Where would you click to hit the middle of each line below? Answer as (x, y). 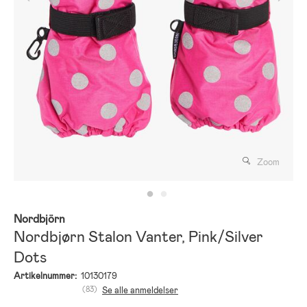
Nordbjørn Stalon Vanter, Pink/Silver (138, 236)
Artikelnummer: (45, 275)
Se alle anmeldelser (140, 290)
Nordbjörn (39, 219)
